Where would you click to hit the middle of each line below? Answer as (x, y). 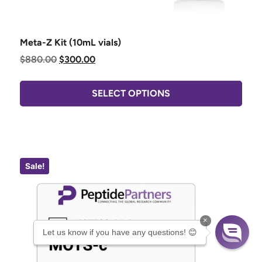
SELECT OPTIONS (131, 93)
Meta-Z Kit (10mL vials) (70, 42)
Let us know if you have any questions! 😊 (120, 232)
